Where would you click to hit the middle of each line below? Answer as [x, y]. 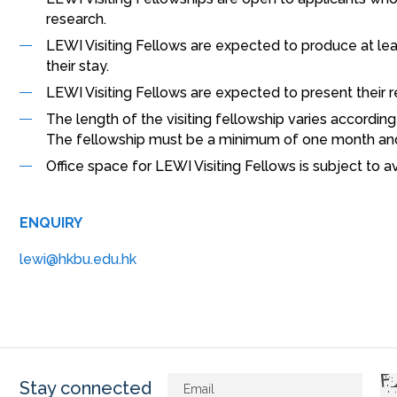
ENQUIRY [51, 223]
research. [76, 19]
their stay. [78, 66]
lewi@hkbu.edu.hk [78, 259]
